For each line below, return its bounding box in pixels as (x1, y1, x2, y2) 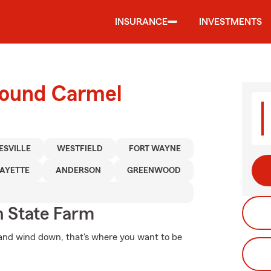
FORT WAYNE (128, 145, 181, 153)
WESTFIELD (57, 145, 103, 153)
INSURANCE (115, 17, 168, 27)
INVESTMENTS (199, 17, 262, 27)
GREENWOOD (126, 166, 181, 175)
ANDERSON (55, 166, 101, 175)
